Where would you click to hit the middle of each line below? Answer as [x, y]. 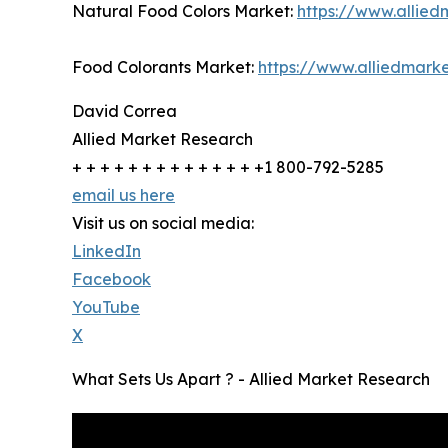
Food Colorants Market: [165, 66]
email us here [123, 194]
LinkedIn [106, 250]
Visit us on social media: [163, 222]
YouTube [106, 306]
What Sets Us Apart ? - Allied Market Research [251, 378]
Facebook [111, 278]
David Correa [124, 110]
